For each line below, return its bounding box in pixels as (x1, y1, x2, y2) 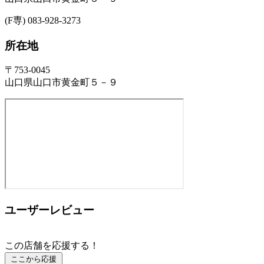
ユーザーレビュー (5, 203, 94, 216)
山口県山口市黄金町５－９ (5, 77, 118, 88)
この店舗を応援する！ (5, 240, 99, 250)
